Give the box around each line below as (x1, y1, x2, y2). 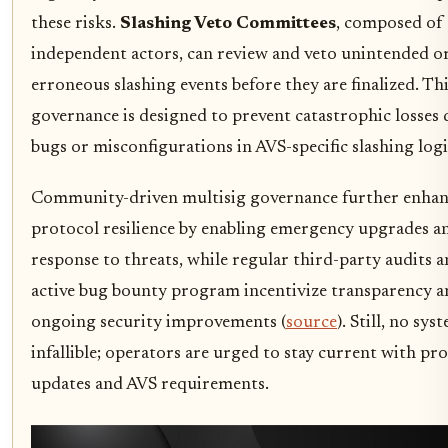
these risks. (31, 14, 120, 33)
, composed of (336, 14, 443, 33)
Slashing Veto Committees (120, 14, 336, 33)
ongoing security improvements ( (31, 313, 286, 332)
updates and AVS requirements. (31, 375, 269, 394)
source (286, 313, 337, 332)
